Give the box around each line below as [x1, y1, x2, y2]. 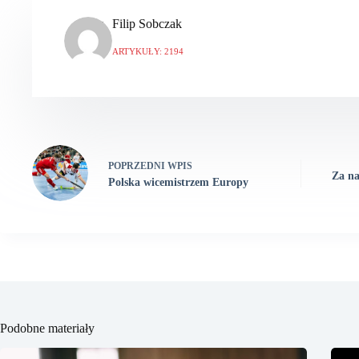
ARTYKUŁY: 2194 [112, 46, 184, 57]
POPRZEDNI [108, 159, 167, 171]
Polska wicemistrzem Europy [108, 175, 248, 188]
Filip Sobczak [112, 17, 182, 31]
